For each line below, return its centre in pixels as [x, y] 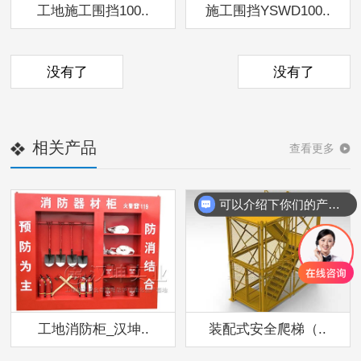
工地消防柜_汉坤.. [93, 330]
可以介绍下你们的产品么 [334, 204]
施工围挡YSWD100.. [268, 11]
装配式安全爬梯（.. [268, 330]
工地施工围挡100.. [93, 11]
